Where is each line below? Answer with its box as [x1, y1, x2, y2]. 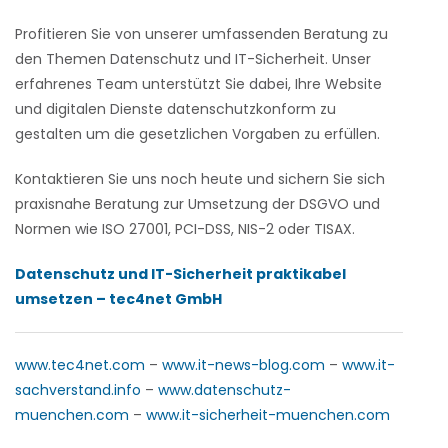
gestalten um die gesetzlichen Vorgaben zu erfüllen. [15, 124, 380, 144]
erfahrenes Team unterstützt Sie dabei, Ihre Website [15, 74, 382, 94]
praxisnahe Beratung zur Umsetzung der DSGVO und [15, 194, 380, 214]
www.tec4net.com [15, 355, 145, 375]
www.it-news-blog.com [162, 355, 325, 375]
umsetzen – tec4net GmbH [15, 289, 222, 309]
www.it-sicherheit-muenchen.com [146, 405, 390, 425]
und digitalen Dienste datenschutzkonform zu [15, 99, 336, 119]
